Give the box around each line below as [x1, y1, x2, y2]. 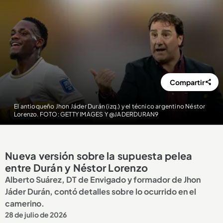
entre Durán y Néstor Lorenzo [5, 161, 148, 174]
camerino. [5, 198, 44, 209]
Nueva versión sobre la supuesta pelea [5, 149, 193, 162]
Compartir [170, 78, 205, 87]
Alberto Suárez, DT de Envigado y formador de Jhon [5, 174, 201, 185]
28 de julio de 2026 [5, 210, 67, 220]
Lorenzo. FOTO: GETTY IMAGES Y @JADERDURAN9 [13, 111, 159, 118]
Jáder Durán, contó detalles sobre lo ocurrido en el [5, 186, 196, 197]
